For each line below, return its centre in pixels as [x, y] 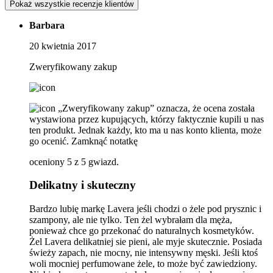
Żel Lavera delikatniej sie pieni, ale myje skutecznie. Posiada [146, 242]
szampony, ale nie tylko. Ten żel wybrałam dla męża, [131, 220]
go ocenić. [49, 141]
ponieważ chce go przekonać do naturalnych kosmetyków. [142, 231]
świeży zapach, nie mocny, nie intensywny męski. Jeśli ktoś [144, 253]
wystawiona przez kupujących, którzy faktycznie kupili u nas [147, 119]
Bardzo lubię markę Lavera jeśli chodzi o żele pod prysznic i [145, 209]
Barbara [47, 25]
